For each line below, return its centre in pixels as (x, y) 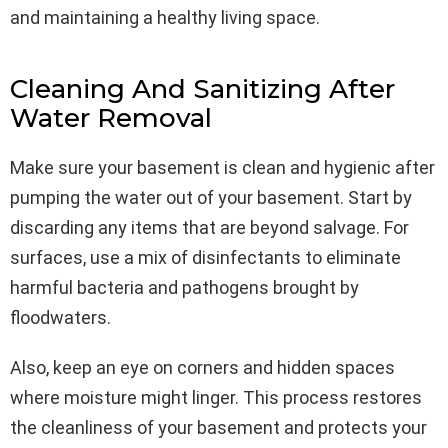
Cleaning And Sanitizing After (202, 88)
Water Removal (111, 117)
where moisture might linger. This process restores (216, 397)
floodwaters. (60, 317)
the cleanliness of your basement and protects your (218, 427)
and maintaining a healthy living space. (165, 17)
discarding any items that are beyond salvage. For (209, 227)
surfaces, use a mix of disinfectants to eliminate (205, 257)
